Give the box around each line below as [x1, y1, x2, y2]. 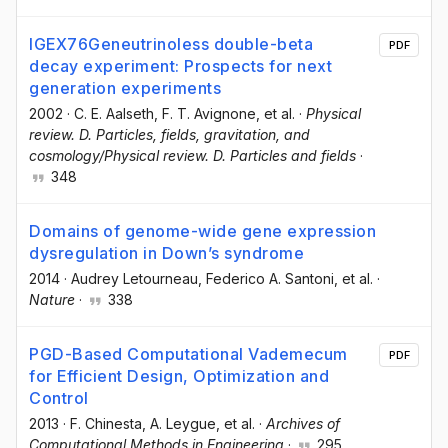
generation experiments [29, 77, 221, 98]
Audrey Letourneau [71, 269, 198, 287]
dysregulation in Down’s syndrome [29, 242, 304, 263]
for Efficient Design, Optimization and [29, 365, 329, 386]
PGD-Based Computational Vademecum [29, 343, 348, 364]
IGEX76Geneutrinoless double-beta [29, 33, 313, 54]
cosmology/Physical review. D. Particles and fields [29, 146, 356, 164]
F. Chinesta [70, 414, 142, 432]
